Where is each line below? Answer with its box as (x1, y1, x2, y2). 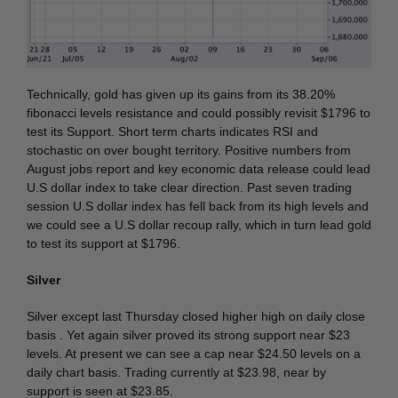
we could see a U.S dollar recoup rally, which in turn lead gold (27, 218, 371, 233)
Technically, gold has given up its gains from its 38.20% (27, 87, 335, 102)
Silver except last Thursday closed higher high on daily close (27, 309, 365, 324)
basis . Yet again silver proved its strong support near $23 (27, 328, 350, 343)
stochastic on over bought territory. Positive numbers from (27, 143, 351, 158)
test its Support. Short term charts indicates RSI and (27, 124, 318, 139)
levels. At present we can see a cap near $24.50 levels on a (27, 346, 361, 362)
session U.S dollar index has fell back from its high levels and (27, 199, 369, 214)
